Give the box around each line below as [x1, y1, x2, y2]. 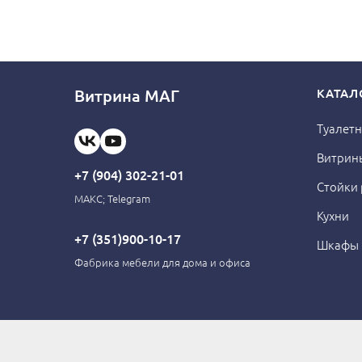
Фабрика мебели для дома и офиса [74, 254, 250, 270]
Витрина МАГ [74, 84, 179, 106]
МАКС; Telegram [74, 190, 150, 206]
